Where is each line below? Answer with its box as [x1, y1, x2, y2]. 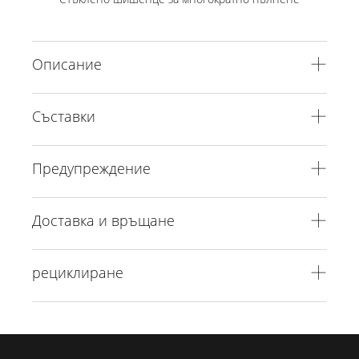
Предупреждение [32, 158, 151, 178]
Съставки [32, 106, 95, 126]
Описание [32, 54, 102, 74]
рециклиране [32, 262, 123, 282]
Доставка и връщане [32, 210, 175, 230]
